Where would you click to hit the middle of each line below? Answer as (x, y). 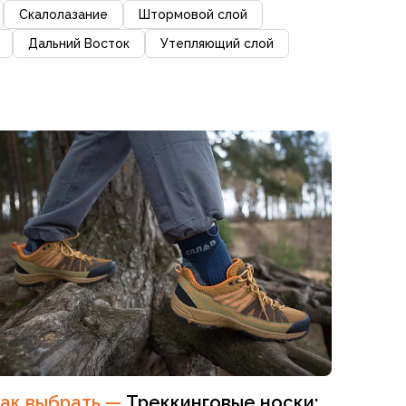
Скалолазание (63, 14)
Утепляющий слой (217, 43)
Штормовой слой (193, 14)
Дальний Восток (79, 43)
